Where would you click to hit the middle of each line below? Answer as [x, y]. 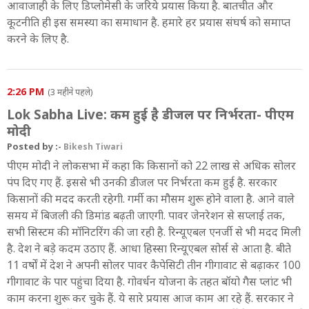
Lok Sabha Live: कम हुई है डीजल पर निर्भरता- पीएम [150, 114]
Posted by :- [35, 146]
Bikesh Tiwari [93, 146]
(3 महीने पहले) [70, 92]
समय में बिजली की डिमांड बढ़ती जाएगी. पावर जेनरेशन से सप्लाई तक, [146, 215]
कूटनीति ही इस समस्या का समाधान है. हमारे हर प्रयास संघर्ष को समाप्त [149, 22]
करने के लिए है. [38, 38]
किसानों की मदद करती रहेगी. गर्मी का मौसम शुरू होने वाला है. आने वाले [151, 198]
